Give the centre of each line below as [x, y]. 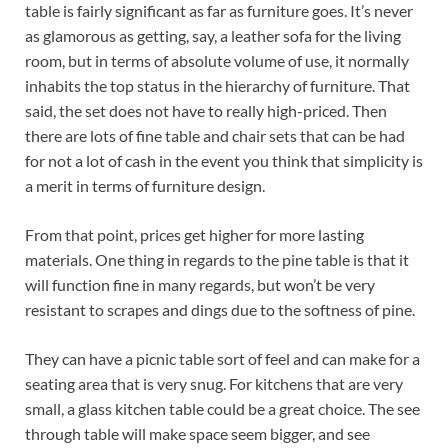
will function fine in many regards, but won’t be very [200, 285]
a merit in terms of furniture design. [145, 186]
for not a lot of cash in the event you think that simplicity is [224, 161]
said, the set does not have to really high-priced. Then [206, 111]
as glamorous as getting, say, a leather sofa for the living [213, 36]
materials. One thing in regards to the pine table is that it [217, 260]
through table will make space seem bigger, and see [197, 434]
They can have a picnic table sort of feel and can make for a [222, 359]
